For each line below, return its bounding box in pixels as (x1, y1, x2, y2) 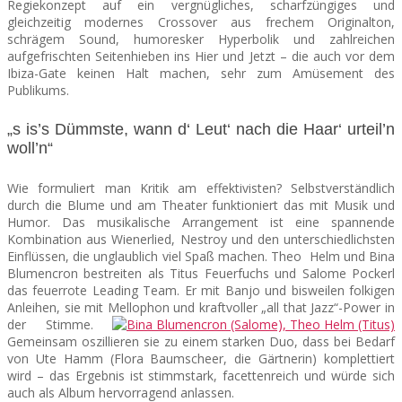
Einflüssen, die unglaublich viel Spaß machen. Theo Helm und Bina (7, 247, 395, 265)
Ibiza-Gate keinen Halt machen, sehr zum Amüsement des (7, 64, 395, 82)
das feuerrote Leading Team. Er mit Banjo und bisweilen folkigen (7, 281, 395, 299)
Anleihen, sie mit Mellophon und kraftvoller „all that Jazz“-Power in (7, 298, 395, 316)
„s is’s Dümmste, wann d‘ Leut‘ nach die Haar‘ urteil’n (7, 119, 395, 138)
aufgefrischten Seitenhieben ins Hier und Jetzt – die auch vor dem (7, 47, 395, 65)
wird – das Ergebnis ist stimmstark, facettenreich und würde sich (7, 366, 395, 384)
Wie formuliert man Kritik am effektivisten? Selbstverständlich (7, 179, 395, 197)
